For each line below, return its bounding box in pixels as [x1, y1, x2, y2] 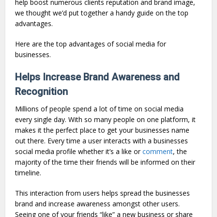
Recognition [15, 85, 68, 97]
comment [142, 146, 173, 156]
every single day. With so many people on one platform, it [15, 114, 196, 124]
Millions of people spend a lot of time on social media [15, 104, 184, 113]
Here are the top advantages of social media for [15, 39, 167, 48]
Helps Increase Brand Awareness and [15, 71, 180, 83]
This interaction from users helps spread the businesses [15, 188, 190, 198]
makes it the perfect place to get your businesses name [15, 125, 190, 135]
